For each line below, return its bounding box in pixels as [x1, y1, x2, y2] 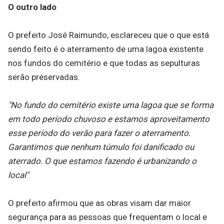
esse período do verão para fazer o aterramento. [8, 128, 190, 138]
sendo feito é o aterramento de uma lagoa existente [8, 44, 203, 54]
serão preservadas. [8, 72, 80, 82]
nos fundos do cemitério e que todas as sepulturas [8, 58, 200, 68]
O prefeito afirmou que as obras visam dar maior [8, 198, 191, 208]
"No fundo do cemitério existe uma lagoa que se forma [8, 100, 213, 110]
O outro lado [8, 2, 56, 12]
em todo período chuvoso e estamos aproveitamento [8, 114, 209, 124]
